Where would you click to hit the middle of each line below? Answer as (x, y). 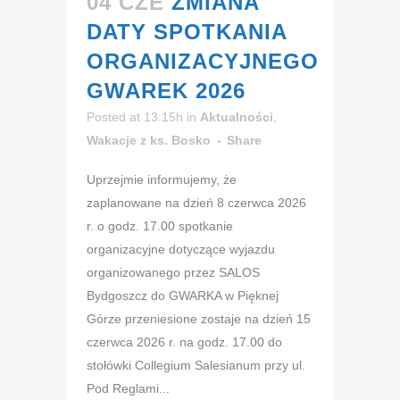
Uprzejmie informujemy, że (162, 180)
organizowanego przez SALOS (173, 273)
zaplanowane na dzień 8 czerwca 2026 (196, 203)
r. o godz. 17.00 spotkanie (160, 226)
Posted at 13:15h (135, 117)
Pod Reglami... (128, 389)
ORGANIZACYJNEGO (203, 62)
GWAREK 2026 (166, 91)
